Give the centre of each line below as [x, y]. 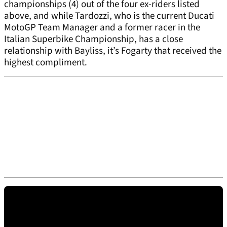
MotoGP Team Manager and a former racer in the [102, 28]
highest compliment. [47, 63]
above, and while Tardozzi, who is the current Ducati [109, 16]
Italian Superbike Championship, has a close [93, 40]
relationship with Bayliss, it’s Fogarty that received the [113, 51]
